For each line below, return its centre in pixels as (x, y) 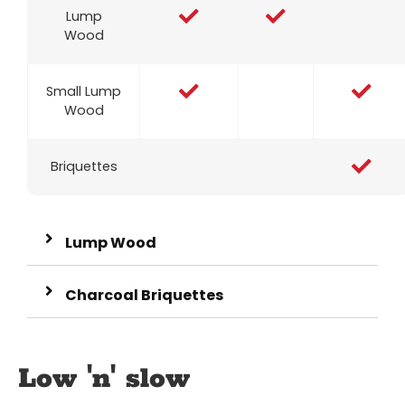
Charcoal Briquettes (144, 296)
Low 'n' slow (104, 379)
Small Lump (84, 92)
